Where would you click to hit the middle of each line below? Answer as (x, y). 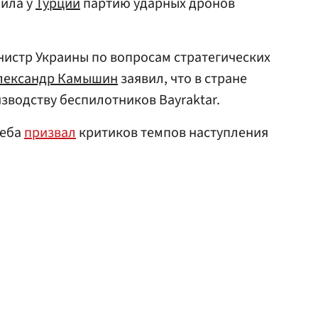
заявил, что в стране (182, 79)
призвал (50, 133)
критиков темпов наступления (172, 133)
